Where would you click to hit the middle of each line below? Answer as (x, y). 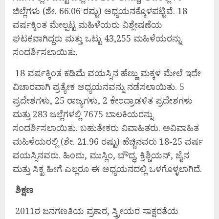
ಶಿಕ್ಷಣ (24, 190)
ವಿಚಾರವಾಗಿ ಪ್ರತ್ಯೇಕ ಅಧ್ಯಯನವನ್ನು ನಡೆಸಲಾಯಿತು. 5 (99, 87)
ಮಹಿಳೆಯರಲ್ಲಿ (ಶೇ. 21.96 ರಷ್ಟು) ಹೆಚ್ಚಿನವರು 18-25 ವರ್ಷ (108, 142)
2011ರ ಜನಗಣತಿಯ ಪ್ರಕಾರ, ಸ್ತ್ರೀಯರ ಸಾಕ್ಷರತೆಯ (97, 211)
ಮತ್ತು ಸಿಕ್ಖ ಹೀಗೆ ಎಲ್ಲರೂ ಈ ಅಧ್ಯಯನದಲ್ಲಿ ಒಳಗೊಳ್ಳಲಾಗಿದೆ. (107, 169)
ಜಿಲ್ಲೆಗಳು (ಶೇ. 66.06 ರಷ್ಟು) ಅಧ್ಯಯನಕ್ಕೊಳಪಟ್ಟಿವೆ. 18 (100, 11)
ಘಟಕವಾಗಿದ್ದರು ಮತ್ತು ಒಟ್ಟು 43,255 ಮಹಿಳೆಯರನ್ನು (97, 38)
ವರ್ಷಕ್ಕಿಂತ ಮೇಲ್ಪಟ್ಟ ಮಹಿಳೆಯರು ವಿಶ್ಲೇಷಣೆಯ (88, 25)
